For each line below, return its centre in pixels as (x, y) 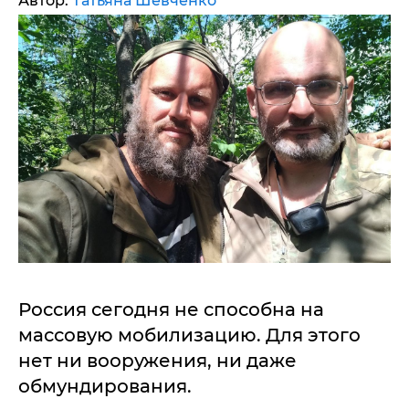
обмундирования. (105, 386)
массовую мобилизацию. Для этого (189, 335)
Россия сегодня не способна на (171, 309)
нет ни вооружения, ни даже (157, 360)
